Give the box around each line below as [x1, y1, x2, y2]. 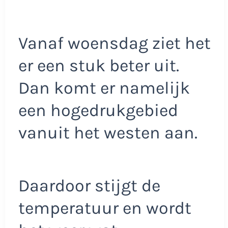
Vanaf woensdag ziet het [18, 33, 211, 54]
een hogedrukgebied [18, 100, 178, 121]
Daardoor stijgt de [18, 175, 160, 196]
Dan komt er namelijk [18, 78, 190, 99]
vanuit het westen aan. [18, 123, 197, 144]
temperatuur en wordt [18, 197, 191, 218]
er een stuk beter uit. [18, 55, 179, 76]
